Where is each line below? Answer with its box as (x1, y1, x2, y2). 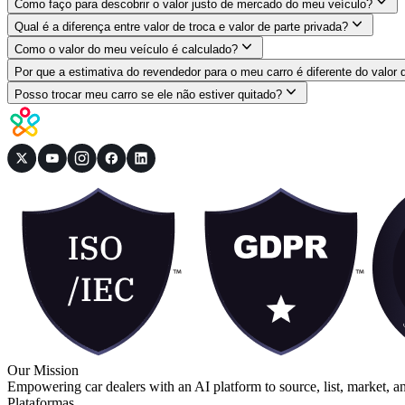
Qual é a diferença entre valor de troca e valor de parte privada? (14, 19, 348, 33)
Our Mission (7, 362, 79, 378)
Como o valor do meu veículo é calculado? (14, 42, 238, 56)
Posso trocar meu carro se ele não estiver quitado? (14, 87, 282, 101)
